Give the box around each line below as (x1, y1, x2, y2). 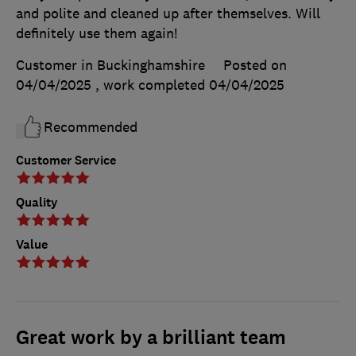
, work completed (95, 75, 209, 94)
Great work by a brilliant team (16, 324, 286, 350)
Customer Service (16, 151, 116, 168)
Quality (16, 193, 58, 211)
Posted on (223, 56, 287, 74)
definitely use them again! (16, 24, 177, 42)
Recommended (44, 118, 137, 136)
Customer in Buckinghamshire (16, 56, 205, 74)
